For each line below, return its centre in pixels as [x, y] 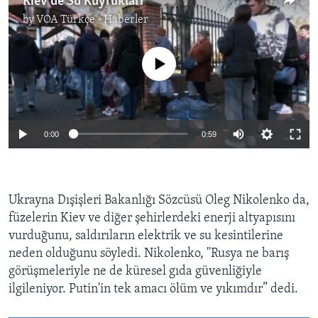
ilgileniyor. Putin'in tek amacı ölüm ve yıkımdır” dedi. [153, 289]
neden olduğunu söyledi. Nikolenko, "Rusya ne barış [149, 253]
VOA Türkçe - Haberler [92, 20]
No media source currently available [165, 55]
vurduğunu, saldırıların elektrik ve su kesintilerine [146, 236]
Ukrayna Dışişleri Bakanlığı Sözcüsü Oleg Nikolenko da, [159, 200]
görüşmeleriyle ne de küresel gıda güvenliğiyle [135, 271]
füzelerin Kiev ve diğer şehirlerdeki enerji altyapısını [152, 218]
